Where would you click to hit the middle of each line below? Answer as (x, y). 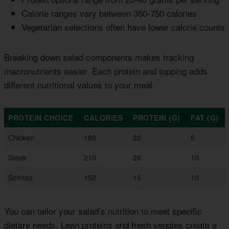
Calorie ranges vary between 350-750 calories (109, 13)
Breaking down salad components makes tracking (99, 57)
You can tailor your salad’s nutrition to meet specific (103, 211)
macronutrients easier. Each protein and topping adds (106, 71)
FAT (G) (205, 118)
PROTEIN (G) (157, 118)
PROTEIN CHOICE (41, 118)
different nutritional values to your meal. (79, 85)
